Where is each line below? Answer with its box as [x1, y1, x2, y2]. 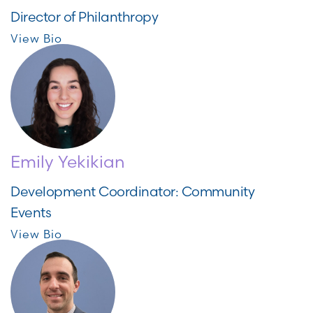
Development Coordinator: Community [10, 183, 254, 200]
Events [10, 204, 51, 221]
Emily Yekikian [10, 152, 125, 172]
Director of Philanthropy [10, 8, 158, 25]
